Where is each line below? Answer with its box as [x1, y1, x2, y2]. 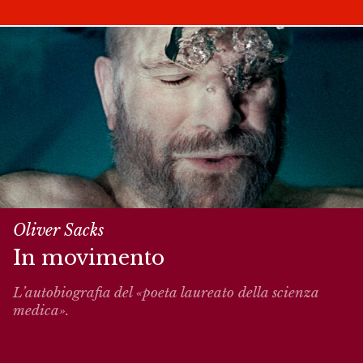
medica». [13, 302, 69, 320]
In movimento [13, 244, 164, 271]
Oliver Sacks [13, 220, 104, 240]
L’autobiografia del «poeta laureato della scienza [13, 284, 318, 302]
